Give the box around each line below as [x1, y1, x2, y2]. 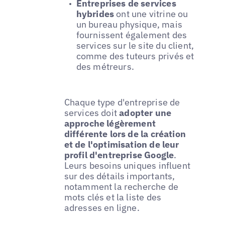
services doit [64, 107, 120, 119]
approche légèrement [64, 118, 156, 130]
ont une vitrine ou [114, 8, 188, 20]
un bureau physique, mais [76, 19, 182, 31]
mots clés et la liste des [64, 191, 162, 203]
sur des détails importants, [64, 170, 175, 182]
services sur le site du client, [76, 40, 194, 52]
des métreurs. [76, 61, 134, 73]
